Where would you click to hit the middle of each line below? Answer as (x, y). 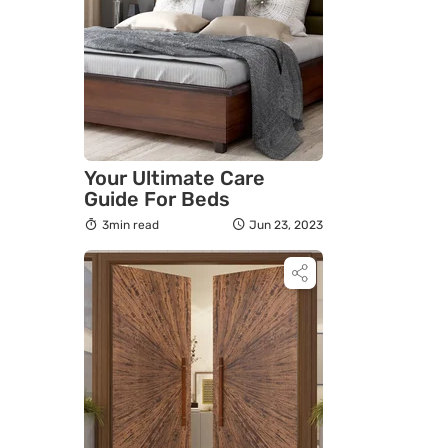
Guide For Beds (157, 199)
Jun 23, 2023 (286, 225)
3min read (130, 225)
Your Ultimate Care (174, 178)
